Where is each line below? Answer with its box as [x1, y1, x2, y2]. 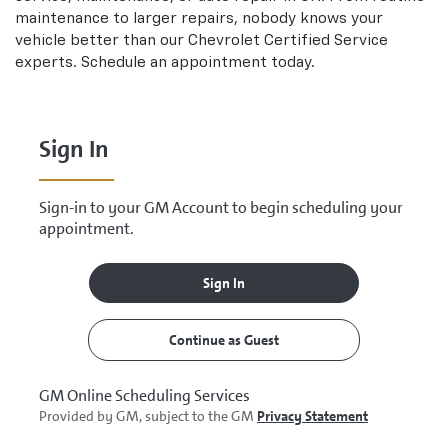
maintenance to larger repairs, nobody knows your [15, 11, 383, 27]
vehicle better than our [15, 33, 188, 49]
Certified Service [260, 33, 388, 49]
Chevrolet [188, 33, 260, 49]
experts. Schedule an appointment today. [15, 55, 315, 71]
